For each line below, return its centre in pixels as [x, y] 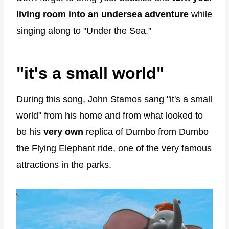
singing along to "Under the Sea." [84, 31]
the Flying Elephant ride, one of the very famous [114, 148]
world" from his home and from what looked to [110, 116]
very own [63, 132]
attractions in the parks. [64, 165]
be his [30, 132]
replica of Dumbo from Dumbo [146, 132]
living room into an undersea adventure [102, 15]
